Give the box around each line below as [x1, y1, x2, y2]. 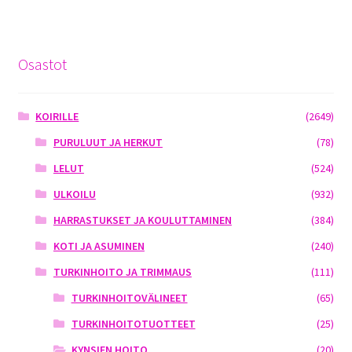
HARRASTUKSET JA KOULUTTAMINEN [53, 212, 232, 227]
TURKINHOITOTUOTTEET [71, 316, 196, 331]
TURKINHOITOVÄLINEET [71, 290, 188, 305]
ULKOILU [53, 186, 96, 201]
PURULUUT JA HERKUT [53, 134, 163, 149]
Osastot [17, 54, 67, 75]
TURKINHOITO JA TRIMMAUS [53, 264, 192, 279]
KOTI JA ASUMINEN [53, 238, 145, 253]
